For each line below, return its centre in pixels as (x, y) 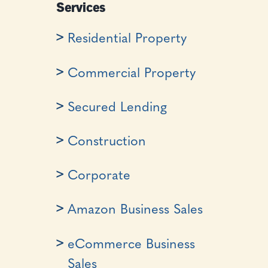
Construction (107, 142)
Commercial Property (132, 74)
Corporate (99, 176)
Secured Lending (118, 108)
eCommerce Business (132, 245)
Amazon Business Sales (135, 211)
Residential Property (127, 39)
